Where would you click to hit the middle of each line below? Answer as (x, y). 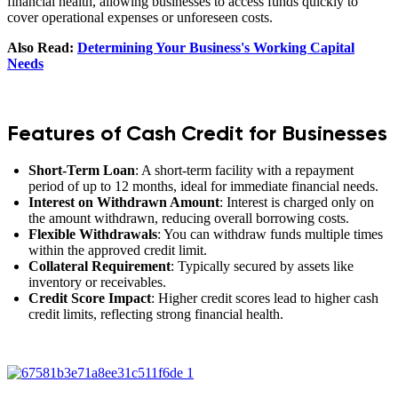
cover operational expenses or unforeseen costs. (140, 17)
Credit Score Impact (90, 298)
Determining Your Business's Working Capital (216, 47)
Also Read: (42, 47)
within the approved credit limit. (118, 251)
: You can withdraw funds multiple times (270, 235)
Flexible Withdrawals (93, 235)
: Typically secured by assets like (262, 267)
